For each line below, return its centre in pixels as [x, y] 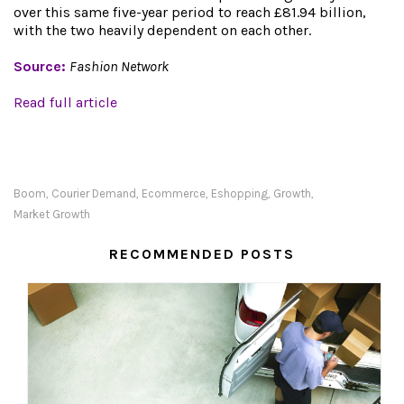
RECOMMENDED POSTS [202, 254]
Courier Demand [94, 194]
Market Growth [52, 215]
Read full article [65, 103]
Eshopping [239, 194]
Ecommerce [174, 194]
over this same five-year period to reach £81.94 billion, [190, 13]
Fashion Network [119, 67]
